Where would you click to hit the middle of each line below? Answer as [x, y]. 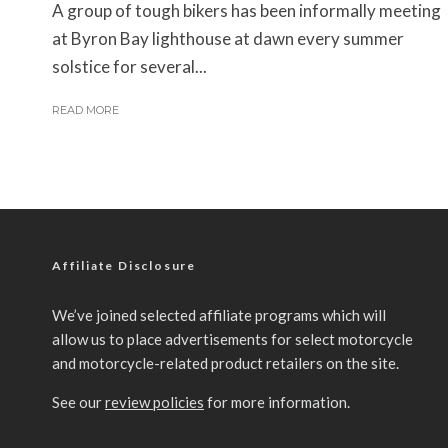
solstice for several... [129, 66]
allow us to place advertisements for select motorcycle [232, 338]
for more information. [277, 401]
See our [78, 401]
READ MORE [85, 109]
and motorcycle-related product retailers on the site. [225, 362]
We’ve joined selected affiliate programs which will [219, 314]
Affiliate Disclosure [124, 265]
